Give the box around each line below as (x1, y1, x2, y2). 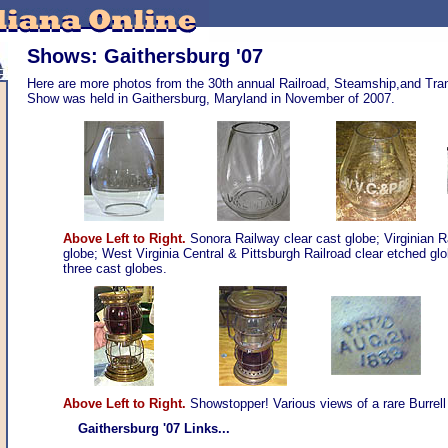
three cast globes (63, 261, 163, 276)
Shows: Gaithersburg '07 (27, 45, 263, 67)
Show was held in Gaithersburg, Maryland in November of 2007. (27, 91, 395, 106)
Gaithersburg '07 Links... (78, 421, 230, 436)
